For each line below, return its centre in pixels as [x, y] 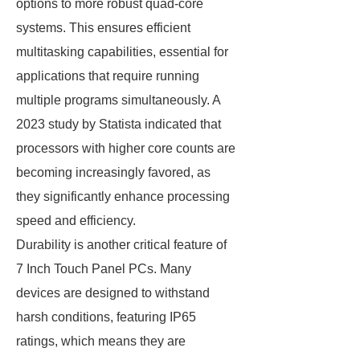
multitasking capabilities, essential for [122, 52]
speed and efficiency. [76, 221]
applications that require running [108, 76]
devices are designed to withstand [113, 293]
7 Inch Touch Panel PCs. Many [104, 269]
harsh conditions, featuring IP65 [106, 317]
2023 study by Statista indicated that [119, 124]
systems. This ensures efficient [103, 28]
